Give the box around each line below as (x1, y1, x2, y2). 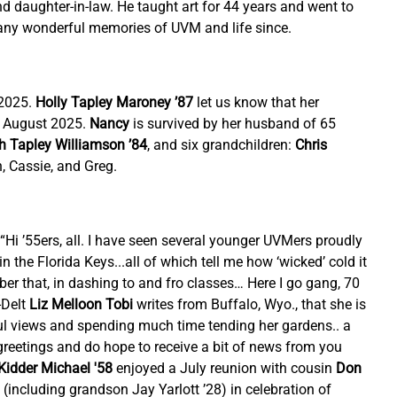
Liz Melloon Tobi (29, 296, 134, 314)
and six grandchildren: (153, 136, 296, 154)
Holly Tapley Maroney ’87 (35, 94, 194, 112)
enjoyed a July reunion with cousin (113, 360, 337, 378)
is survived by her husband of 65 (129, 115, 340, 133)
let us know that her (193, 94, 323, 112)
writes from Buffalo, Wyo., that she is (133, 296, 370, 314)
